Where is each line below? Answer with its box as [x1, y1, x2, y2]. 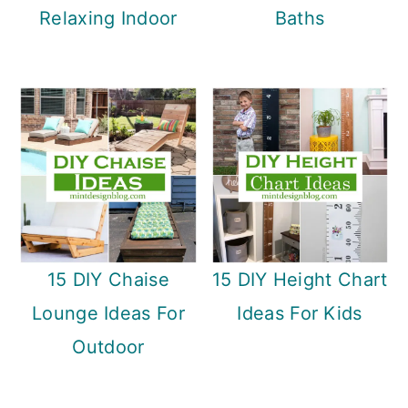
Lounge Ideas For [32, 302, 185, 325]
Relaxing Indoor [39, 7, 178, 30]
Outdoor [72, 336, 145, 359]
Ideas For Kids [237, 302, 362, 325]
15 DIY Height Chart [211, 269, 388, 291]
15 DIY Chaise [46, 269, 169, 291]
